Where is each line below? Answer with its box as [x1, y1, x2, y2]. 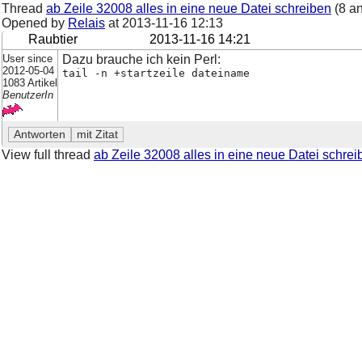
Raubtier [28, 32, 78, 46]
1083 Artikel [2, 76, 57, 89]
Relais [68, 16, 105, 30]
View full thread [2, 147, 94, 162]
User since [2, 52, 53, 65]
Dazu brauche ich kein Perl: [61, 52, 221, 66]
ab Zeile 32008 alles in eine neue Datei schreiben [46, 2, 331, 15]
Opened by [2, 16, 68, 30]
